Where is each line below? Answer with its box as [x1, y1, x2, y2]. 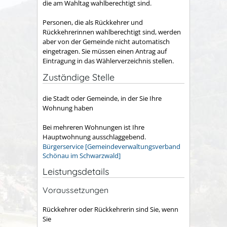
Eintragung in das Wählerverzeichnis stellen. [43, 56, 174, 66]
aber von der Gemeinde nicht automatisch [43, 37, 170, 47]
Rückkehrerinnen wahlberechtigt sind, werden [43, 27, 181, 37]
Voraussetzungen [43, 184, 108, 195]
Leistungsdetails [43, 165, 109, 177]
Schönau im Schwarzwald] [43, 151, 121, 160]
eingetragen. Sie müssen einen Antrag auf [43, 47, 167, 56]
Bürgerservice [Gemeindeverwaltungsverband [43, 142, 180, 151]
